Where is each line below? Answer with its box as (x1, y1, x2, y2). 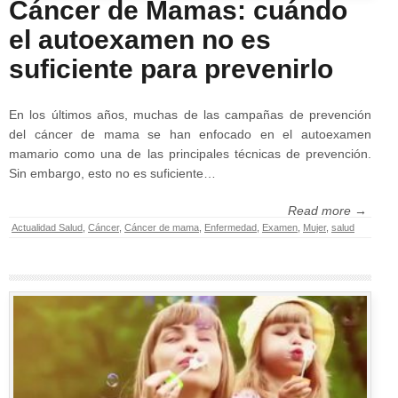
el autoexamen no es (9, 24, 271, 54)
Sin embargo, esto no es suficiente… (9, 165, 216, 180)
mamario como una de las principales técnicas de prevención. (9, 146, 371, 161)
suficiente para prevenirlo (9, 53, 333, 84)
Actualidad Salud (12, 221, 83, 233)
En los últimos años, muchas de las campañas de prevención (9, 107, 371, 122)
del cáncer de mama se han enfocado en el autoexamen (9, 126, 371, 141)
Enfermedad (204, 221, 257, 233)
